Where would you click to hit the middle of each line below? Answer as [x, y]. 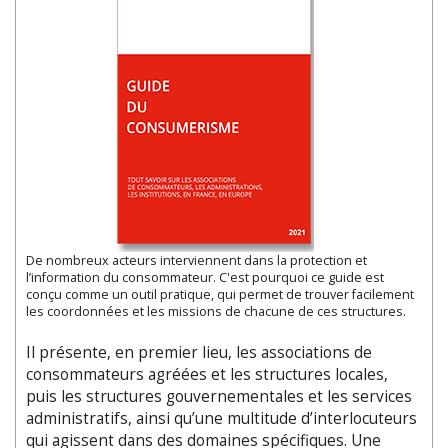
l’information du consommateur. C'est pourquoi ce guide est [205, 277]
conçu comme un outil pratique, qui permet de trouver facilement [220, 294]
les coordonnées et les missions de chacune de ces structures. [216, 311]
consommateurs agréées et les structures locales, [207, 374]
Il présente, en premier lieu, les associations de [199, 352]
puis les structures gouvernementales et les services [219, 396]
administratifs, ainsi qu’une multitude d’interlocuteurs [221, 418]
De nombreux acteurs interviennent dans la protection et [196, 260]
